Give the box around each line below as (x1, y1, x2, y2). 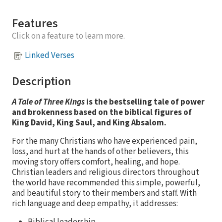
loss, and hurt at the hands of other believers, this (12, 145, 189, 158)
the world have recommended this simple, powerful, (12, 176, 200, 189)
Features (12, 14, 58, 32)
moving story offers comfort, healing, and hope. (12, 156, 180, 168)
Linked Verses (25, 50, 74, 62)
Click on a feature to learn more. (12, 30, 125, 42)
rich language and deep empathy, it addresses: (12, 197, 178, 210)
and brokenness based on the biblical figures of (12, 106, 192, 118)
